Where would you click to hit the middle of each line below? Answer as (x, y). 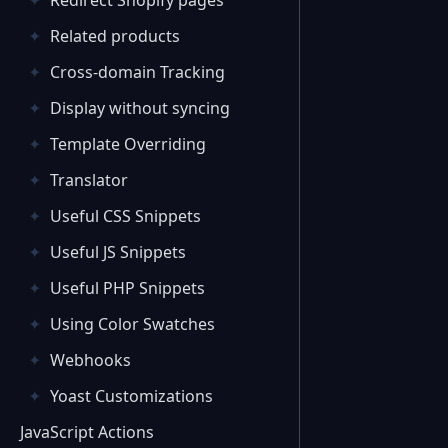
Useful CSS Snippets (125, 216)
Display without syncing (140, 108)
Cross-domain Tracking (137, 72)
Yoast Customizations (131, 396)
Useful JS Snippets (118, 252)
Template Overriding (128, 144)
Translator (89, 180)
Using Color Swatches (132, 324)
